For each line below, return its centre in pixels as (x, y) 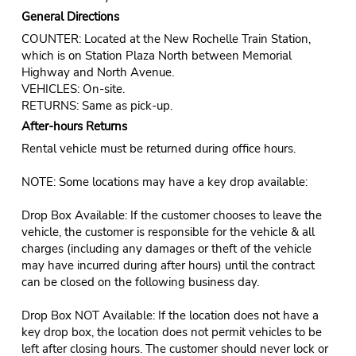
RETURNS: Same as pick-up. (97, 105)
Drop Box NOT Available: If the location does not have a (170, 315)
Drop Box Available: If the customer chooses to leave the (171, 215)
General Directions (70, 16)
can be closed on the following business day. (140, 282)
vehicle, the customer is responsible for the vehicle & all (168, 232)
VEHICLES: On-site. (73, 89)
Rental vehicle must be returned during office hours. (158, 148)
